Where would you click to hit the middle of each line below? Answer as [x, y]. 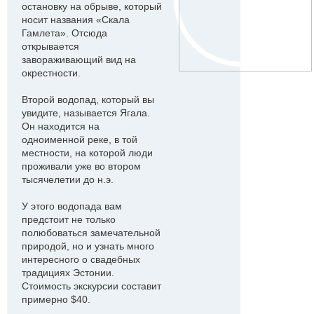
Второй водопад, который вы [88, 100]
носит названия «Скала [76, 20]
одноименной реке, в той [80, 139]
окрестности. [51, 73]
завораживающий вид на [79, 60]
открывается [50, 46]
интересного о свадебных [81, 259]
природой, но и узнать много [88, 246]
